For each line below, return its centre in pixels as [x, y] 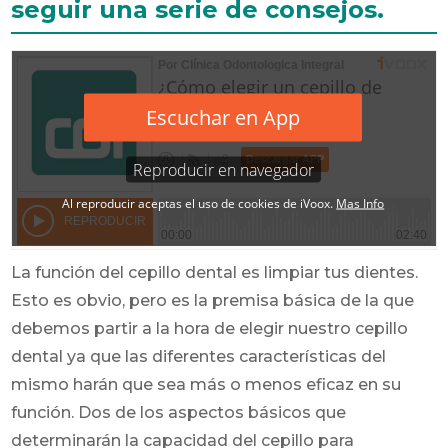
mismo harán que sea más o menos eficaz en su [206, 384]
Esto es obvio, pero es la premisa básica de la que [213, 300]
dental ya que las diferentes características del [199, 356]
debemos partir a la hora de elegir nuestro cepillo [210, 328]
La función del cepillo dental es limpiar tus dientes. [215, 272]
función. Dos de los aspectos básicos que [179, 412]
